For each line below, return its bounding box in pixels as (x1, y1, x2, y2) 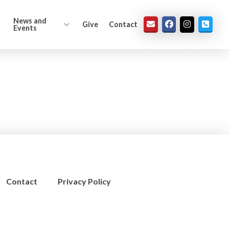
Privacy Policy (57, 176, 111, 186)
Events (13, 24, 37, 32)
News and (13, 16, 47, 25)
